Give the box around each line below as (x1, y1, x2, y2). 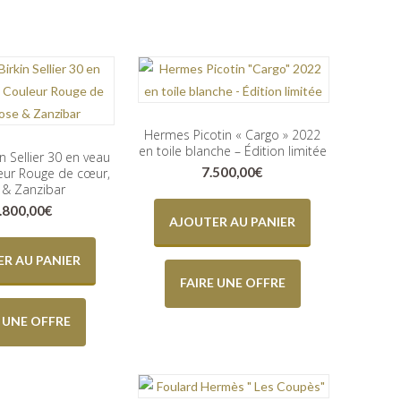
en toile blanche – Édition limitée (138, 142, 327, 159)
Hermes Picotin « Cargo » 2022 (144, 126, 321, 143)
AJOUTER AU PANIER (169, 213, 296, 229)
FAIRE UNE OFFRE (179, 274, 286, 290)
